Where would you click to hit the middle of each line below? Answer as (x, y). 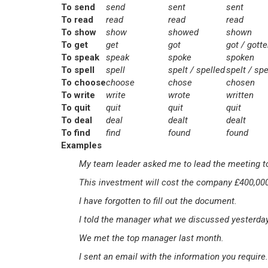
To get (74, 45)
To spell (78, 70)
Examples (81, 145)
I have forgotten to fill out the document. (158, 201)
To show (79, 32)
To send (78, 7)
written (240, 95)
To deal (77, 120)
